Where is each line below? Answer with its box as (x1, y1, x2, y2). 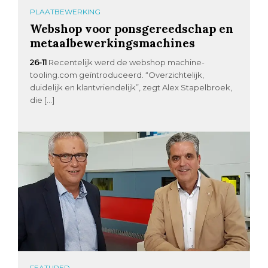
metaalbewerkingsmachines (30, 35, 196, 51)
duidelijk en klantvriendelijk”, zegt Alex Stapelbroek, (30, 83, 233, 93)
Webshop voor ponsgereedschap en (30, 21, 234, 36)
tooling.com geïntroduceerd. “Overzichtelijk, (30, 70, 205, 80)
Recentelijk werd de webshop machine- (48, 57, 205, 68)
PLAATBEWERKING (30, 7, 101, 17)
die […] (30, 95, 55, 105)
